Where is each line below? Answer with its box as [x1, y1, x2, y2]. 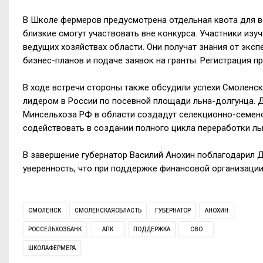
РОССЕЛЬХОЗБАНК [28, 226, 82, 233]
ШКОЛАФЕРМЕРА [28, 245, 76, 252]
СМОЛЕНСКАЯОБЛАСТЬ [75, 207, 141, 214]
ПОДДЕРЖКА [133, 226, 170, 233]
